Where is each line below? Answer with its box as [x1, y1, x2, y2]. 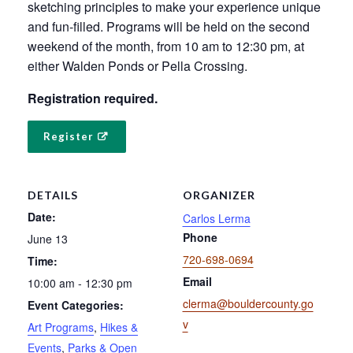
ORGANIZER [182, 188, 255, 202]
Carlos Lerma [182, 210, 251, 226]
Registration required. [28, 88, 158, 107]
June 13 [28, 230, 68, 247]
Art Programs [28, 318, 94, 335]
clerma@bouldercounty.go [182, 295, 314, 311]
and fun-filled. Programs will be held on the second [28, 17, 310, 35]
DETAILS [28, 188, 78, 202]
